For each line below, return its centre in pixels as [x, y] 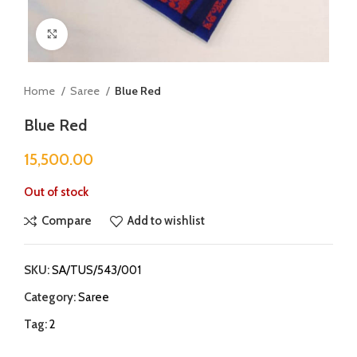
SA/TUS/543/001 [96, 270]
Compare [66, 221]
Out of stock [56, 192]
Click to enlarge [107, 34]
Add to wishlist [166, 221]
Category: [50, 297]
